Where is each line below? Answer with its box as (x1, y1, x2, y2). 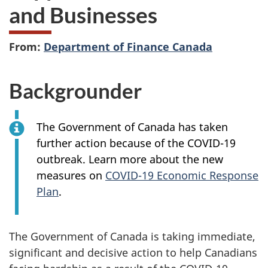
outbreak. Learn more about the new (36, 152, 223, 167)
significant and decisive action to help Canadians (9, 245, 257, 260)
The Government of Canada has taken (36, 120, 228, 135)
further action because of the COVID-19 (36, 136, 236, 151)
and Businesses (9, 1, 157, 29)
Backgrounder (9, 77, 142, 103)
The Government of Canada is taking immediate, (9, 229, 255, 244)
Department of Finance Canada (44, 39, 212, 54)
